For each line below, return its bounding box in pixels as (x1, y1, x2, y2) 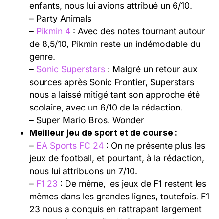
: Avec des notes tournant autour (70, 25, 205, 36)
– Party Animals (29, 13, 91, 23)
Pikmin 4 (36, 25, 70, 36)
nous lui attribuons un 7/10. (29, 165, 137, 176)
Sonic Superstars (36, 64, 105, 74)
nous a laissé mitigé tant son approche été (29, 89, 200, 100)
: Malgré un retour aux (108, 64, 197, 74)
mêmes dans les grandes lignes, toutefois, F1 (29, 191, 209, 201)
